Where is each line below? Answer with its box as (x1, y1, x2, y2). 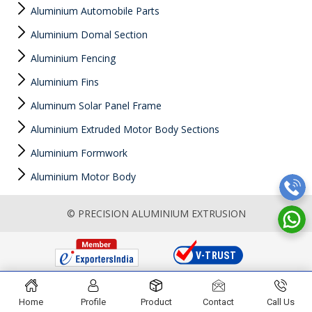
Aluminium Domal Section (28, 28, 148, 41)
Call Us (267, 297, 295, 307)
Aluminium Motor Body (28, 170, 136, 183)
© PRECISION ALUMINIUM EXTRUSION (66, 207, 246, 220)
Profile (81, 297, 107, 307)
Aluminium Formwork (28, 146, 127, 159)
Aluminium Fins (28, 75, 99, 88)
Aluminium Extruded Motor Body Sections (28, 123, 219, 136)
